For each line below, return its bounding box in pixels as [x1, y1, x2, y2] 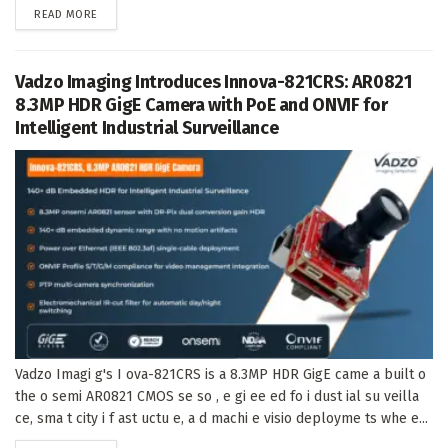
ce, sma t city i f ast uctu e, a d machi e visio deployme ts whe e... [15, 409, 428, 427]
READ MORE [34, 7, 98, 21]
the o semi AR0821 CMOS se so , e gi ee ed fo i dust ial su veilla [15, 387, 419, 405]
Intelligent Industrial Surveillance [15, 116, 279, 139]
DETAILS [96, 6, 138, 20]
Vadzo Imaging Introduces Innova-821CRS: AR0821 [15, 70, 412, 93]
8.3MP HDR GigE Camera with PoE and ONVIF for [15, 93, 388, 116]
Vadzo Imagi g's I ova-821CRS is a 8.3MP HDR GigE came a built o [15, 365, 426, 383]
